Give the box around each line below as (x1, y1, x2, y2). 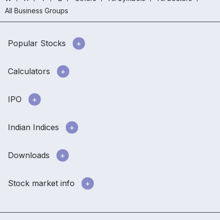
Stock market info (8, 178, 75, 189)
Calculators (8, 66, 50, 77)
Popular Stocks (8, 38, 66, 49)
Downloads (8, 150, 50, 161)
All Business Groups (5, 6, 68, 15)
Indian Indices (8, 122, 59, 133)
